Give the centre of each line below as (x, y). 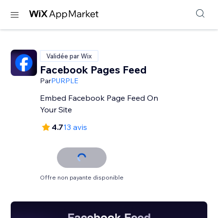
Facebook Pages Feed (93, 70)
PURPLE (65, 81)
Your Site (56, 109)
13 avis (75, 127)
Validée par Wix (69, 56)
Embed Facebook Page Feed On (99, 98)
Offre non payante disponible (82, 177)
